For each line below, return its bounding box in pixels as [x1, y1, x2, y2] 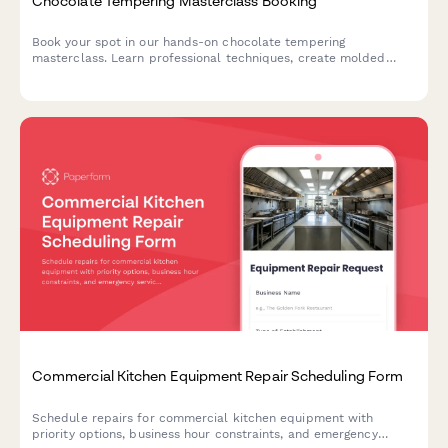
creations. [32, 82, 90, 97]
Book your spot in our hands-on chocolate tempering [32, 34, 345, 49]
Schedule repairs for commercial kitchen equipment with [32, 410, 374, 425]
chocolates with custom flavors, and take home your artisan [32, 66, 389, 81]
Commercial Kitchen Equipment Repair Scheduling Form [32, 367, 404, 385]
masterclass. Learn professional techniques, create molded [32, 50, 386, 65]
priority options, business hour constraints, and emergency [32, 426, 378, 441]
